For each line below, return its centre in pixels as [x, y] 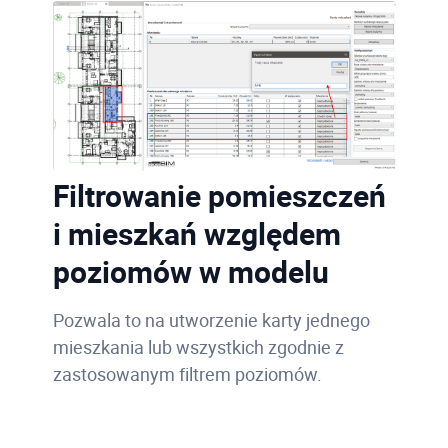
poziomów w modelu [190, 272]
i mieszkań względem [196, 234]
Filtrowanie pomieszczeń [219, 196]
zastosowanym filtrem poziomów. [187, 374]
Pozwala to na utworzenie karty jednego [211, 320]
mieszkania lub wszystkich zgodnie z [198, 347]
